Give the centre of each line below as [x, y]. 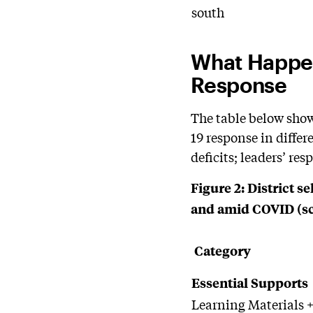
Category [221, 250]
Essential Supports [250, 283]
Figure [211, 188]
